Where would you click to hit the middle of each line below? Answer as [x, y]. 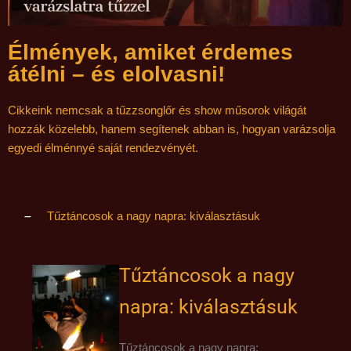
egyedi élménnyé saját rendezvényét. [103, 147]
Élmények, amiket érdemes [150, 52]
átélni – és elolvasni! [116, 74]
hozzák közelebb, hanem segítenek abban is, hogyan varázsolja [172, 128]
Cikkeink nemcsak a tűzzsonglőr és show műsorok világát [157, 110]
